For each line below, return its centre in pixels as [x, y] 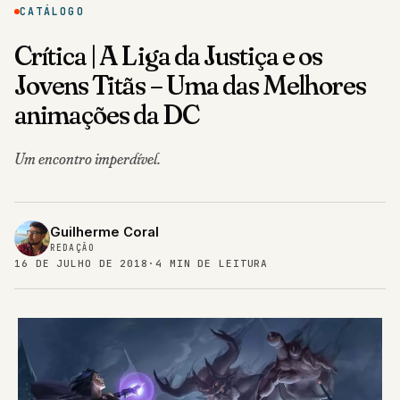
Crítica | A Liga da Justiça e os [169, 55]
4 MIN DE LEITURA [212, 264]
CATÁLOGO [52, 12]
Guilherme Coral [104, 233]
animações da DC [107, 114]
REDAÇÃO [73, 248]
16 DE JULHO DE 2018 [82, 264]
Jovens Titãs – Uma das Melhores [191, 85]
